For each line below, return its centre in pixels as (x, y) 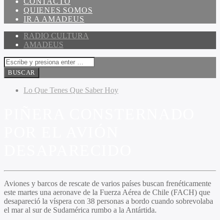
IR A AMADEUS (54, 19)
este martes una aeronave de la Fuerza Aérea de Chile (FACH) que (107, 192)
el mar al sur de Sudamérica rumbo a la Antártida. (80, 210)
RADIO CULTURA (56, 36)
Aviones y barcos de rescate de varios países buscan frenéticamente (108, 183)
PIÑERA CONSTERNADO (99, 114)
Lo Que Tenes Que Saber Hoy (71, 90)
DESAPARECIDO (68, 151)
